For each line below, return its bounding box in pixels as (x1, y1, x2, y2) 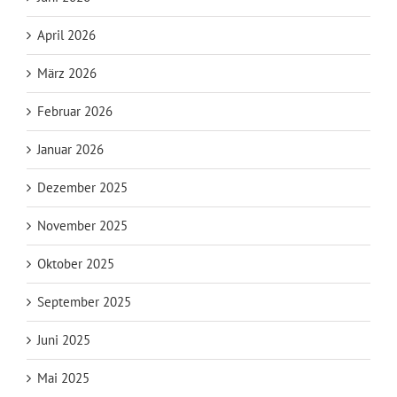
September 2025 (37, 292, 131, 310)
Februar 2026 (37, 102, 113, 120)
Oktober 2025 (37, 254, 114, 272)
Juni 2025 (37, 331, 90, 348)
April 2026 (37, 26, 96, 43)
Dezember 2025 (37, 178, 128, 196)
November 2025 (37, 216, 128, 234)
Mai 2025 (37, 369, 90, 386)
